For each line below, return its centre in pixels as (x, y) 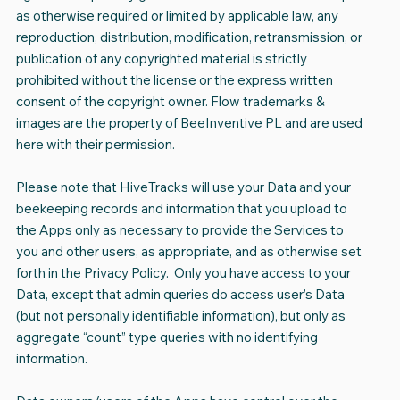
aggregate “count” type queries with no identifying (167, 337)
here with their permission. (95, 145)
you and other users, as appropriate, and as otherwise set (188, 252)
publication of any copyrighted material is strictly (161, 59)
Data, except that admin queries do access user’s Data (180, 295)
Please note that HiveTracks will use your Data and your (183, 187)
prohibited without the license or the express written (174, 80)
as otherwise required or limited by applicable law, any (177, 16)
